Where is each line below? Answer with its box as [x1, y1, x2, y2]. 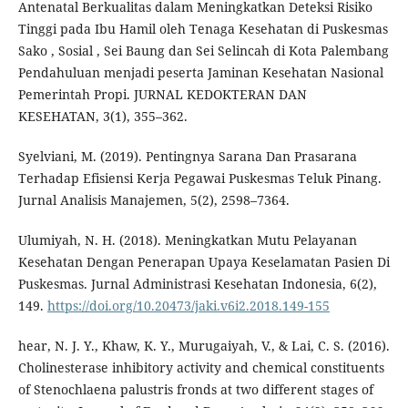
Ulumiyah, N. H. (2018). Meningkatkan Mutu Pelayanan [17, 231, 357, 250]
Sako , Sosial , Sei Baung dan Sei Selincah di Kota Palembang [17, 42, 389, 60]
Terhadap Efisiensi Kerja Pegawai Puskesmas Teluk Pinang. [17, 169, 382, 188]
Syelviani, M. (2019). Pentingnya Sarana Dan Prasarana [17, 148, 357, 166]
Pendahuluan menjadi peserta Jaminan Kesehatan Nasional [17, 64, 383, 82]
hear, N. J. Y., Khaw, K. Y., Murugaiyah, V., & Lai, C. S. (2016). [17, 337, 390, 355]
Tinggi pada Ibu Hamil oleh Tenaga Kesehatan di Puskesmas [17, 20, 388, 38]
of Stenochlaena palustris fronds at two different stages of [17, 381, 373, 399]
